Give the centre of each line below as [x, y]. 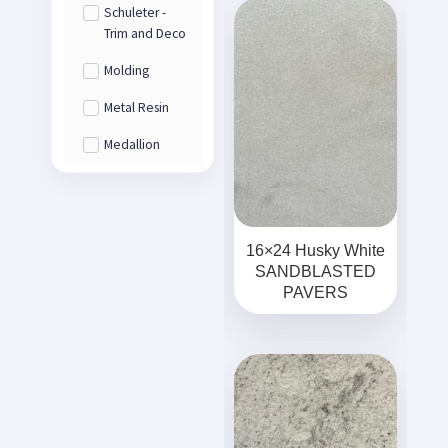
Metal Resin [136, 108]
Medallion [131, 145]
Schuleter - [134, 13]
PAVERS [315, 292]
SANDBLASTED [315, 271]
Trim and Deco [144, 34]
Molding [126, 71]
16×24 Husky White [315, 250]
